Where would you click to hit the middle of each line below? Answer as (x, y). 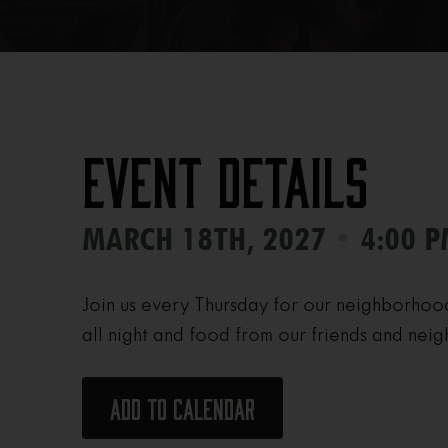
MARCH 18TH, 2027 (208, 239)
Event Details (226, 186)
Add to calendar (183, 411)
